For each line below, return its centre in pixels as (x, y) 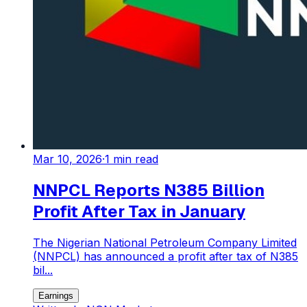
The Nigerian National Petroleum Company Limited (165, 242)
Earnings (56, 295)
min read (134, 159)
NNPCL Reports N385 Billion (149, 191)
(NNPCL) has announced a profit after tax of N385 (165, 256)
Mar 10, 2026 (67, 159)
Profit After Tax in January (139, 212)
